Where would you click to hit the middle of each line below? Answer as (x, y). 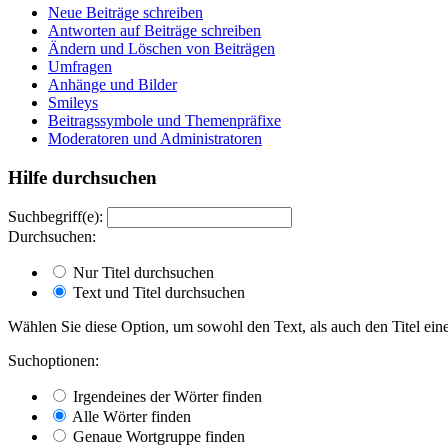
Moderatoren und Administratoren (155, 138)
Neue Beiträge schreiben (125, 12)
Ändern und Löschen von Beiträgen (161, 48)
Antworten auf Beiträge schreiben (154, 30)
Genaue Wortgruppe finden (157, 437)
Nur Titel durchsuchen (141, 273)
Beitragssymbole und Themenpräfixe (164, 120)
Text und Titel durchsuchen (157, 293)
